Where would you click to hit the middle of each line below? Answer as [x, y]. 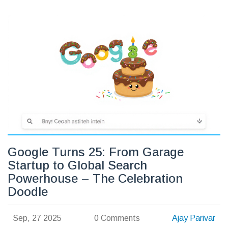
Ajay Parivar [194, 218]
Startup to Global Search [77, 165]
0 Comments [117, 218]
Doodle [28, 192]
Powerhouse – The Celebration [95, 179]
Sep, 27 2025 [37, 218]
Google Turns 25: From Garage [96, 152]
